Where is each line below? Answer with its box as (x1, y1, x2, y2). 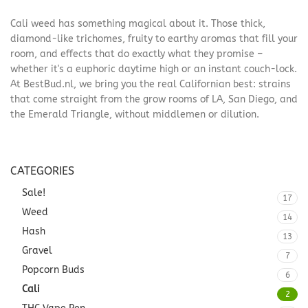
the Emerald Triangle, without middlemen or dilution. (10, 109, 259, 120)
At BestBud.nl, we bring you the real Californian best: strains (10, 78, 291, 90)
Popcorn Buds (22, 264, 85, 276)
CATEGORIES (10, 164, 74, 177)
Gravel (22, 245, 52, 256)
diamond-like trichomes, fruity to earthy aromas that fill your (10, 33, 298, 45)
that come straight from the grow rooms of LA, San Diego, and (10, 93, 298, 105)
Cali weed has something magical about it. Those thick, (10, 18, 265, 30)
